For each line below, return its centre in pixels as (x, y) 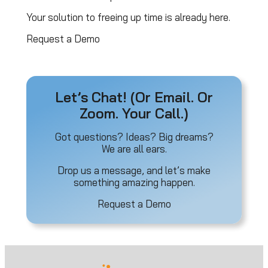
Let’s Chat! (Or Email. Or (134, 98)
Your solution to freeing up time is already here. (128, 17)
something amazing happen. (134, 182)
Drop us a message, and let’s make (134, 170)
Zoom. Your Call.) (134, 114)
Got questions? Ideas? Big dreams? (134, 137)
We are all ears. (134, 149)
